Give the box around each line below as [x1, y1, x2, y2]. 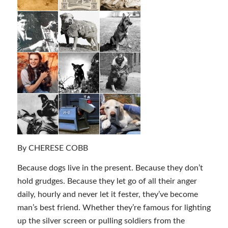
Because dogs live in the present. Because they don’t [17, 164, 203, 173]
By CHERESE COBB [17, 144, 88, 152]
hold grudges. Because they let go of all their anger [17, 177, 197, 186]
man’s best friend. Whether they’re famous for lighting [17, 204, 211, 212]
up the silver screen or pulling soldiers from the [17, 217, 185, 225]
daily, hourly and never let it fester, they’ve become [17, 190, 198, 199]
